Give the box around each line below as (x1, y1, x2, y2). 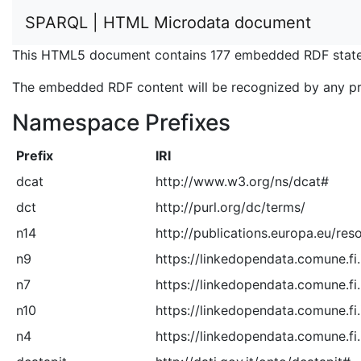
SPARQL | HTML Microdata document (25, 13, 311, 32)
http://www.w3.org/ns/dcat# (155, 173, 329, 189)
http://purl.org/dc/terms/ (155, 199, 305, 215)
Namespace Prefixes (12, 109, 230, 136)
